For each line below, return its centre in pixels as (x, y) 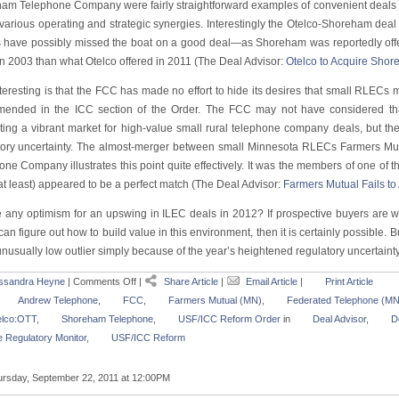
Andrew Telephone (57, 300)
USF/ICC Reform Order (229, 319)
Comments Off (106, 281)
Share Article (192, 281)
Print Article (349, 281)
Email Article (273, 281)
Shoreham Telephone (107, 319)
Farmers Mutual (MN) (215, 300)
